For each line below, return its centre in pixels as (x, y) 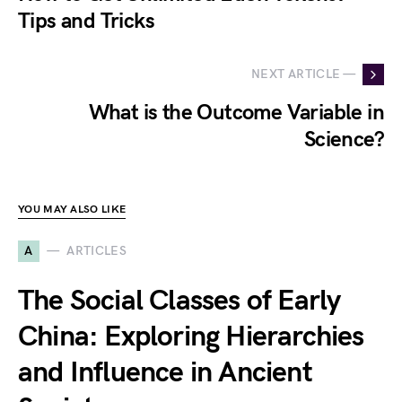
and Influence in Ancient (165, 372)
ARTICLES (97, 251)
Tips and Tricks (86, 21)
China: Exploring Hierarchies (191, 336)
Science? (344, 139)
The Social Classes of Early (179, 301)
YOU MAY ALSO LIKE (72, 209)
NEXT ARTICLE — (303, 74)
